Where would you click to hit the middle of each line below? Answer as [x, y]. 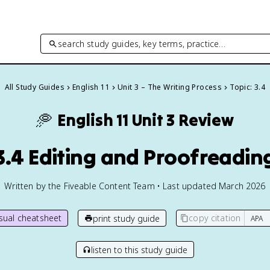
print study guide [127, 218]
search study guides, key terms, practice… [142, 43]
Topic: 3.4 [248, 87]
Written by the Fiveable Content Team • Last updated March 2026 [135, 186]
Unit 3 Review [183, 120]
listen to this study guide [139, 250]
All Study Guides [35, 87]
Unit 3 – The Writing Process [170, 87]
